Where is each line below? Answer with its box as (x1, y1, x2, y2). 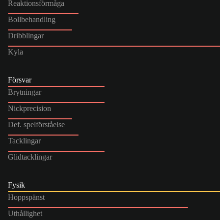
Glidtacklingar (8, 152, 52, 161)
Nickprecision (8, 104, 51, 112)
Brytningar (8, 87, 41, 96)
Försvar (8, 75, 31, 84)
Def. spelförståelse (8, 120, 65, 129)
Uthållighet (8, 209, 42, 218)
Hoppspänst (8, 192, 45, 201)
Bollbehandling (8, 15, 55, 24)
